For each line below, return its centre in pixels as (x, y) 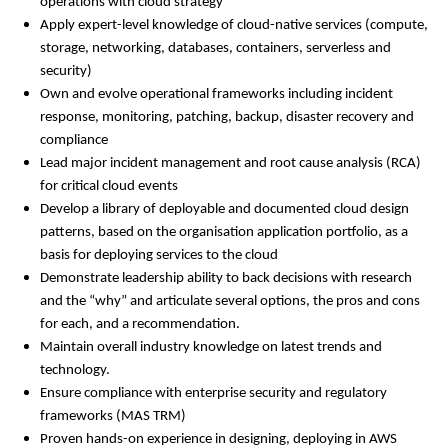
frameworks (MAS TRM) (113, 416)
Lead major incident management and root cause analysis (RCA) (230, 163)
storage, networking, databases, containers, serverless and (215, 48)
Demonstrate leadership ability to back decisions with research (226, 278)
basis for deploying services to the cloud (159, 255)
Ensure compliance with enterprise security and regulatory (213, 393)
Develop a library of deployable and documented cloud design (224, 209)
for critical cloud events (109, 186)
